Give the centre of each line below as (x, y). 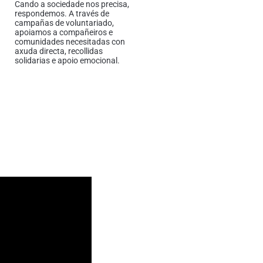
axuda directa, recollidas (59, 51)
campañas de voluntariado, (64, 23)
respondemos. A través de (62, 14)
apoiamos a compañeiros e (64, 33)
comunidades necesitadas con (70, 42)
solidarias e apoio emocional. (68, 61)
